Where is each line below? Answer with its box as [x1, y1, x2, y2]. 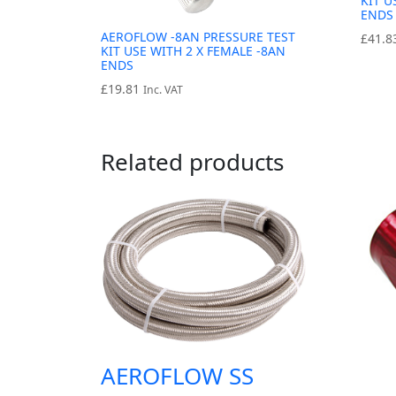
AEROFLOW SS [101, 360, 254, 392]
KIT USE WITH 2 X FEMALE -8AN [101, 42, 286, 60]
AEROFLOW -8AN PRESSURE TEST [101, 28, 295, 46]
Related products [101, 146, 284, 179]
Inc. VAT [143, 82, 183, 98]
